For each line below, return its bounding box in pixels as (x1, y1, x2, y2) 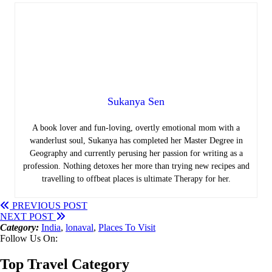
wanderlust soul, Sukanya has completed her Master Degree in (29, 136, 243, 146)
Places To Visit (98, 222, 155, 233)
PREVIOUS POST (10, 200, 87, 211)
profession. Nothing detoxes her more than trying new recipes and (22, 161, 250, 171)
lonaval (66, 222, 93, 233)
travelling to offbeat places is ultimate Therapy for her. (41, 174, 231, 184)
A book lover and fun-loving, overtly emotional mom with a (32, 123, 240, 133)
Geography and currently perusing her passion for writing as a (29, 149, 243, 158)
